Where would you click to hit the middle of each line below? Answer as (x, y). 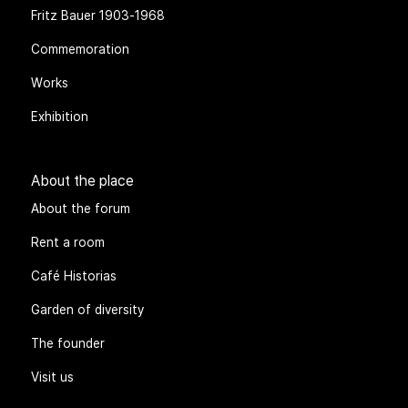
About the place (83, 180)
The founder (68, 343)
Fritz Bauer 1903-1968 (98, 15)
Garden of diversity (88, 309)
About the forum (81, 208)
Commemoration (81, 49)
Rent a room (68, 242)
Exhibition (60, 116)
